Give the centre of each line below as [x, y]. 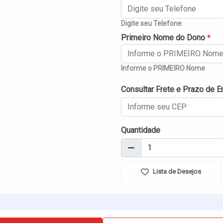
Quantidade [141, 130]
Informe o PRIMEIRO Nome [163, 68]
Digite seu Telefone [151, 23]
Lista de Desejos [176, 171]
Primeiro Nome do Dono [164, 37]
